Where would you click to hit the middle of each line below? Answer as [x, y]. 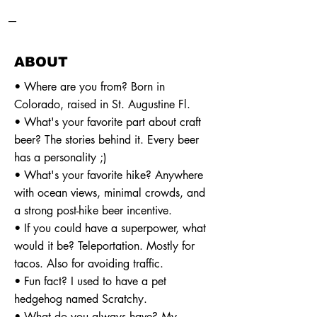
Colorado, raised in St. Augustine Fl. [102, 104]
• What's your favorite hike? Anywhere [109, 175]
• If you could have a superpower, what [110, 228]
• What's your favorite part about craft [108, 122]
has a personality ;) [60, 157]
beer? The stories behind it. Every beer [106, 140]
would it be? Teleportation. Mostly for [104, 246]
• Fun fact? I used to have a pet [90, 281]
